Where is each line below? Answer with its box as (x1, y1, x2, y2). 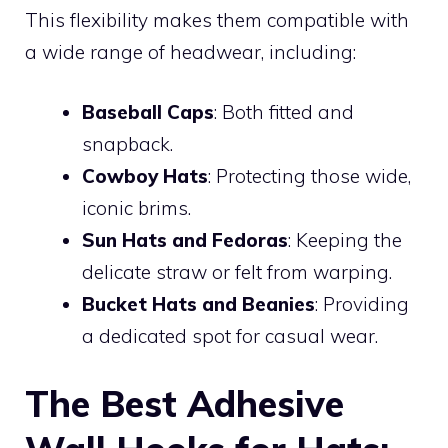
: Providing (315, 292, 409, 317)
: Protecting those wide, (208, 164, 411, 189)
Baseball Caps (82, 100, 214, 125)
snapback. (82, 132, 173, 157)
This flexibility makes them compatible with (25, 7, 409, 32)
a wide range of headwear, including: (25, 39, 356, 64)
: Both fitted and (214, 100, 354, 125)
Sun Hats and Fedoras (82, 228, 288, 253)
